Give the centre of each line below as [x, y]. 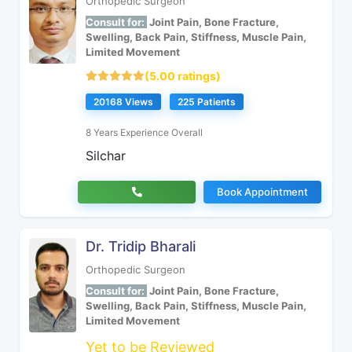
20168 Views [123, 102]
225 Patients [207, 102]
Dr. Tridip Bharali [141, 246]
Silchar [106, 156]
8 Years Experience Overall [144, 132]
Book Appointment [262, 192]
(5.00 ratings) [183, 76]
